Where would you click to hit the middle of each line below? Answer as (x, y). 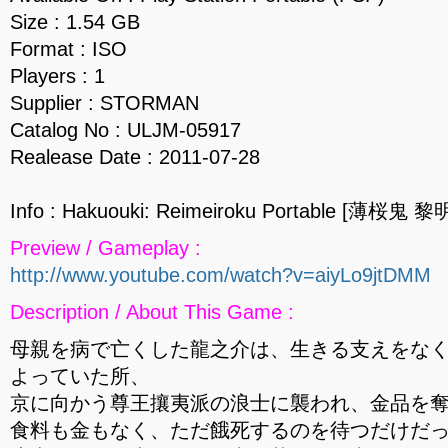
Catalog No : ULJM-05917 (125, 130)
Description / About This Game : (152, 312)
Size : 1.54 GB (75, 22)
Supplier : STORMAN (104, 103)
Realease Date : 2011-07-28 (135, 157)
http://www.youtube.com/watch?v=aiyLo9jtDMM (220, 275)
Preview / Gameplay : (105, 248)
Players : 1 (57, 76)
